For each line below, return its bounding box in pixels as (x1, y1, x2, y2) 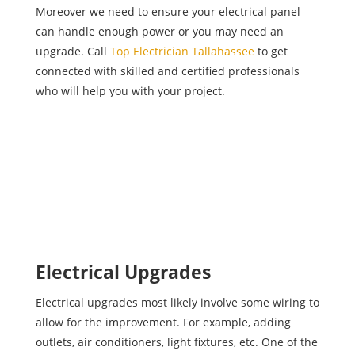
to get (254, 43, 288, 59)
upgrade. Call (35, 43, 110, 59)
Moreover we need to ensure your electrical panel (35, 3, 300, 19)
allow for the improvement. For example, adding (35, 314, 291, 330)
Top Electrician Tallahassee (109, 43, 254, 59)
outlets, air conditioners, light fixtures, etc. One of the (35, 334, 318, 349)
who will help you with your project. (35, 82, 225, 98)
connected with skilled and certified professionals (35, 63, 300, 78)
